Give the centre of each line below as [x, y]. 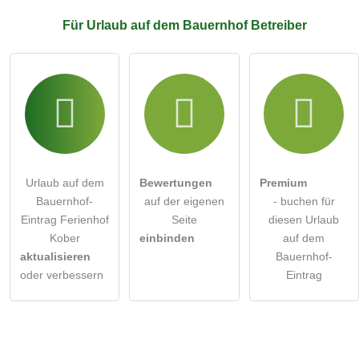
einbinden [167, 238]
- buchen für [304, 202]
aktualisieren [55, 257]
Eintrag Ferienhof [65, 220]
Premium [283, 183]
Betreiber [278, 26]
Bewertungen [176, 183]
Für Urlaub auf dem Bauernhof [156, 26]
